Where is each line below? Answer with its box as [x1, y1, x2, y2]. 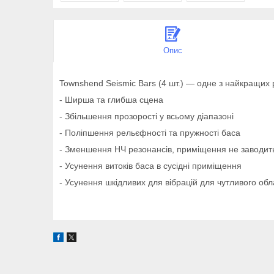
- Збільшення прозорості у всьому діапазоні [59, 111, 234, 121]
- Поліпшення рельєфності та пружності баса [59, 127, 240, 138]
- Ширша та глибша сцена [59, 94, 163, 105]
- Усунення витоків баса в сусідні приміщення [59, 160, 242, 171]
